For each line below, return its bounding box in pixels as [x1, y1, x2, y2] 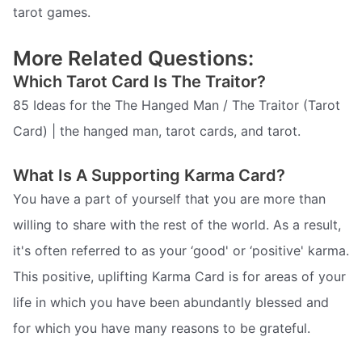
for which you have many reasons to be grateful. [13, 319, 310, 336]
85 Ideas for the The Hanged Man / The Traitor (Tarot [13, 97, 340, 114]
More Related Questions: [13, 46, 254, 71]
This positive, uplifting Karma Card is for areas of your [13, 267, 346, 284]
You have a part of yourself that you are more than [13, 190, 326, 207]
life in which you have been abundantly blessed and [13, 293, 329, 310]
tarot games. [13, 3, 90, 20]
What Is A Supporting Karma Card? [13, 165, 285, 185]
